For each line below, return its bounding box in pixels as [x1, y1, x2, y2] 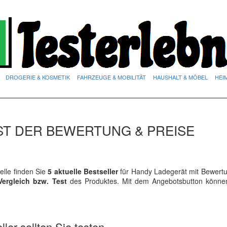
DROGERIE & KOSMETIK [6, 73, 70, 81]
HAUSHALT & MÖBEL [153, 73, 208, 81]
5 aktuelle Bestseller [46, 166, 118, 176]
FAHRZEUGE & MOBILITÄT [77, 73, 146, 81]
